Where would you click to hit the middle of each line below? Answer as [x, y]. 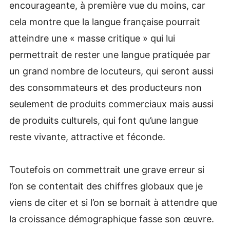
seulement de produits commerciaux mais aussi [111, 104]
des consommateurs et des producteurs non [105, 87]
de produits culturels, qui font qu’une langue [103, 120]
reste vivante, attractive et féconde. [87, 137]
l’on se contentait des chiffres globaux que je [106, 186]
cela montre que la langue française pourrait [104, 22]
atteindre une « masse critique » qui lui [92, 38]
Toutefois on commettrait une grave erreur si [107, 170]
